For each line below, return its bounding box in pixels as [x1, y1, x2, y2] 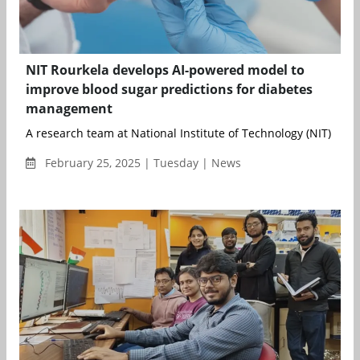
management [26, 99, 112, 117]
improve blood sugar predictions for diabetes [26, 80, 313, 98]
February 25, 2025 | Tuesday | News [42, 154, 241, 170]
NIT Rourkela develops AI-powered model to [26, 60, 305, 79]
